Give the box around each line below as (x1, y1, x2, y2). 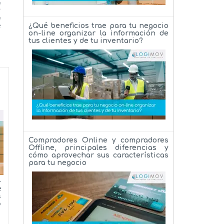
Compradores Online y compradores (28, 136, 168, 144)
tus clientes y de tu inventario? (28, 36, 143, 44)
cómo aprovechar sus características (28, 151, 168, 159)
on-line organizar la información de (28, 29, 168, 37)
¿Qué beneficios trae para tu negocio (28, 21, 168, 29)
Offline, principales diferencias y (28, 143, 168, 151)
